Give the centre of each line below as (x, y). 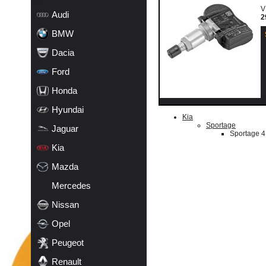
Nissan (65, 205)
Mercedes (71, 186)
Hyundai (68, 110)
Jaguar (65, 129)
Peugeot (68, 243)
